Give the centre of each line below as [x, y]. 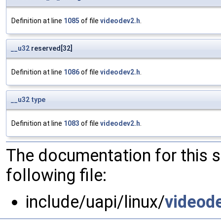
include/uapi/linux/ [95, 202]
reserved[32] [51, 49]
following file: [56, 175]
